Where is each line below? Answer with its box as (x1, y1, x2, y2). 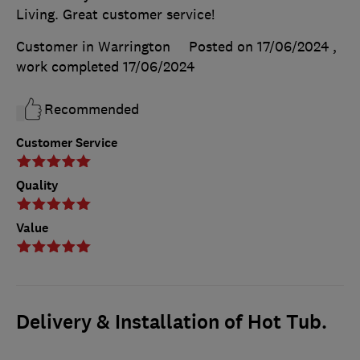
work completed (16, 58, 123, 76)
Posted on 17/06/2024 (189, 38, 329, 56)
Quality (16, 177, 59, 194)
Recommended (44, 100, 139, 119)
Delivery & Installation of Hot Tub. (16, 309, 327, 336)
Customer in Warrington (16, 38, 170, 56)
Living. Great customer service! (16, 6, 215, 24)
